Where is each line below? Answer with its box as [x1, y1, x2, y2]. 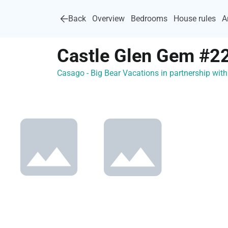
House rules [174, 14, 216, 23]
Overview [92, 14, 125, 23]
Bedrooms [131, 14, 167, 23]
